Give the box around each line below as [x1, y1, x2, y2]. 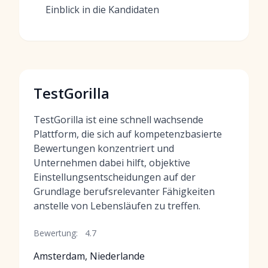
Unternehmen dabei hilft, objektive [33, 156, 190, 169]
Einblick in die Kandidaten [45, 3, 159, 16]
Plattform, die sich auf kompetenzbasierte [33, 127, 222, 141]
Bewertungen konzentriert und [33, 142, 174, 155]
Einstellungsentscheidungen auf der [33, 170, 196, 184]
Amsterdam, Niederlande [33, 249, 145, 263]
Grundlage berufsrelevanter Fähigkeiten [33, 185, 215, 198]
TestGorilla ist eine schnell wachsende [33, 113, 203, 126]
